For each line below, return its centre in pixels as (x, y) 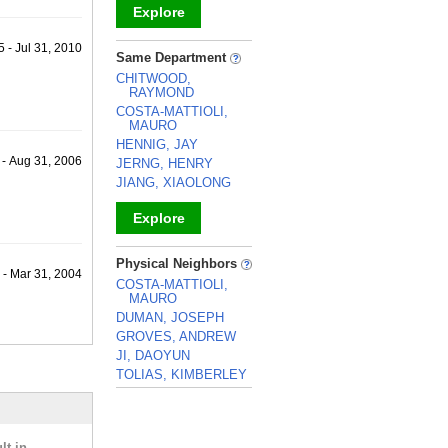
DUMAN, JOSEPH (170, 317)
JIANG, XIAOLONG (173, 182)
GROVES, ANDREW (176, 336)
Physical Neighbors (178, 263)
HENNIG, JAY (157, 144)
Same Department (173, 57)
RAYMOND (161, 92)
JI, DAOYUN (153, 355)
